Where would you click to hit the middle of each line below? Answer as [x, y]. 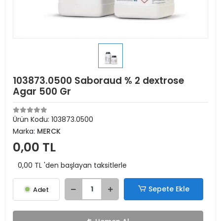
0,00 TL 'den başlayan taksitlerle [72, 165]
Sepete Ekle [169, 189]
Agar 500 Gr [42, 92]
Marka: [25, 131]
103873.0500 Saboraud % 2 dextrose [98, 81]
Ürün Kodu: [32, 119]
